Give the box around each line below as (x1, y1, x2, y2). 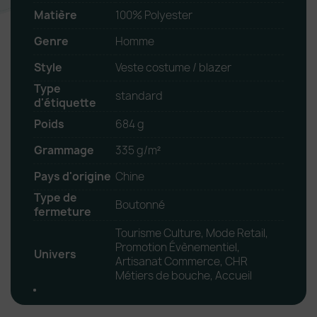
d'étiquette (34, 96, 96, 111)
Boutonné (115, 197, 165, 213)
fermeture (34, 204, 91, 220)
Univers (34, 247, 76, 263)
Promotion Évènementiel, (115, 240, 240, 255)
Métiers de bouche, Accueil (115, 268, 252, 284)
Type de (34, 190, 77, 206)
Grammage (34, 143, 94, 158)
